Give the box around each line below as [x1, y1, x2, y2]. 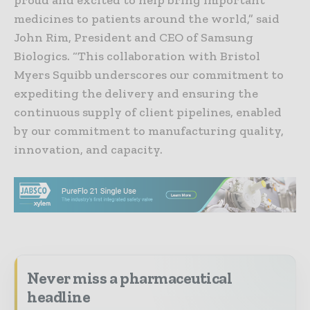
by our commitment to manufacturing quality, [14, 123, 284, 139]
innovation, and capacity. [14, 142, 163, 158]
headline [27, 286, 91, 307]
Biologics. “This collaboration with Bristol [14, 48, 260, 64]
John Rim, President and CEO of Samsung [14, 30, 253, 46]
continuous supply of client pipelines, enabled [14, 104, 282, 120]
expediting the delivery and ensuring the [14, 86, 258, 102]
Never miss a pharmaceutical [27, 268, 232, 288]
